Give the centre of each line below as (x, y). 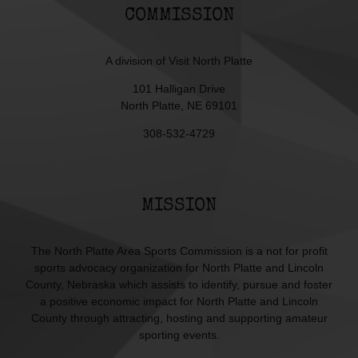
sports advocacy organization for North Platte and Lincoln (179, 268)
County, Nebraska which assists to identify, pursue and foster (179, 285)
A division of (137, 61)
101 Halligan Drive (179, 89)
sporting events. (179, 335)
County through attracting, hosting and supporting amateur (179, 318)
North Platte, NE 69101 (179, 106)
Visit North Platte (211, 61)
